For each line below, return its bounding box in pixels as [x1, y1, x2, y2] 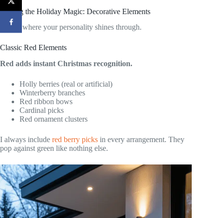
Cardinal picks [19, 106, 64, 115]
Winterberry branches [19, 89, 85, 97]
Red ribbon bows [19, 97, 73, 106]
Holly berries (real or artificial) [19, 80, 112, 89]
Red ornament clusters [19, 115, 88, 124]
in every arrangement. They [98, 135, 184, 144]
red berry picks [52, 135, 98, 144]
